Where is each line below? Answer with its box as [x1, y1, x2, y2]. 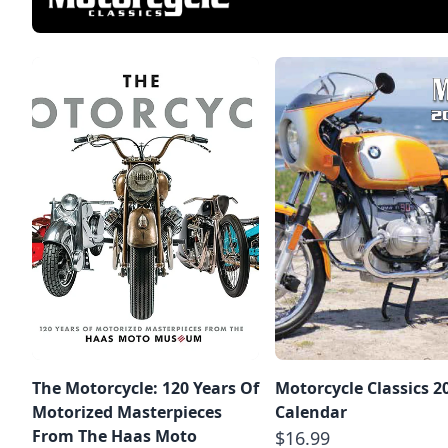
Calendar [275, 400, 347, 423]
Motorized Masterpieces [32, 400, 222, 423]
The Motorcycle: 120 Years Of [32, 376, 259, 399]
